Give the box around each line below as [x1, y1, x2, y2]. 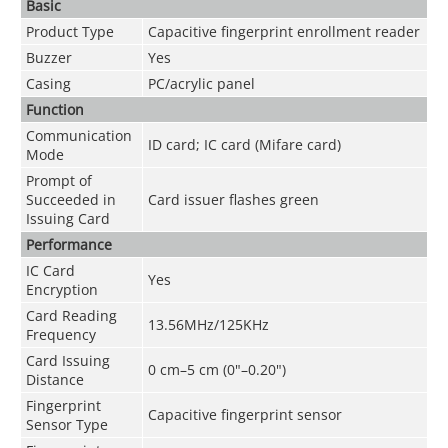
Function [25, 99, 84, 119]
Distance [25, 369, 84, 389]
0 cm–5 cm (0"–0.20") [147, 359, 286, 379]
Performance [25, 234, 112, 254]
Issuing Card [25, 208, 110, 228]
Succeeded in [25, 189, 116, 209]
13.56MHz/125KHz [147, 314, 269, 334]
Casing [25, 73, 71, 93]
